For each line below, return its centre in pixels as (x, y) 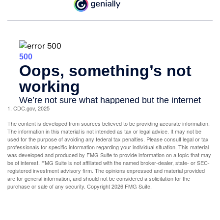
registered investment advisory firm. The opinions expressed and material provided (106, 171)
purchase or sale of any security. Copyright (59, 186)
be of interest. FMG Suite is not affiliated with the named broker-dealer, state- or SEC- (109, 163)
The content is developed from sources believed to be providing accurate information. (109, 124)
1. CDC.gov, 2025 (28, 108)
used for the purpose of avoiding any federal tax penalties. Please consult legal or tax (108, 139)
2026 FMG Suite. (132, 186)
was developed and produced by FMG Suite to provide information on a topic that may (109, 155)
